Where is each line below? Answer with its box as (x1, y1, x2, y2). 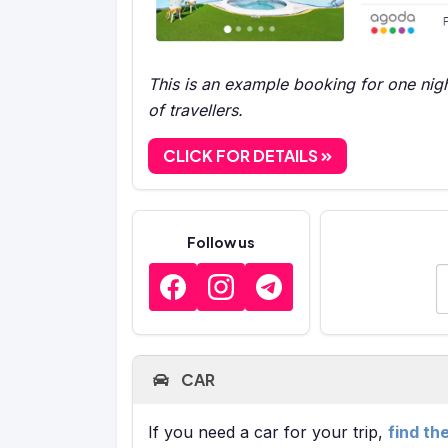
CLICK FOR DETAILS (163, 144, 321, 166)
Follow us (187, 233, 255, 252)
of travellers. (148, 99, 243, 120)
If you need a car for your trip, (148, 421, 388, 442)
